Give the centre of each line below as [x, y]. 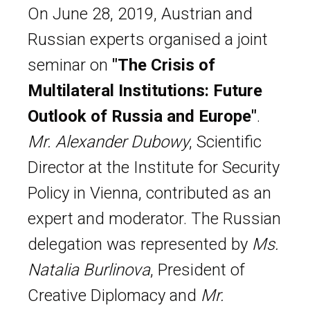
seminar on [70, 65]
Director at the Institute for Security [154, 167]
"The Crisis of [164, 65]
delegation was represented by [140, 244]
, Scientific [225, 142]
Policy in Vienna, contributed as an [149, 193]
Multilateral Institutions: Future [145, 90]
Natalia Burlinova [89, 270]
